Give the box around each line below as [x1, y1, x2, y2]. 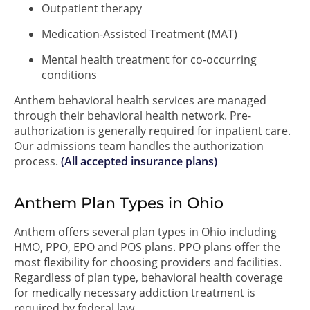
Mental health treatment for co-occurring [42, 51, 257, 67]
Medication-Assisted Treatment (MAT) [42, 26, 237, 42]
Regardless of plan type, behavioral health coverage [14, 269, 283, 285]
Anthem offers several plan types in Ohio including [14, 224, 277, 239]
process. [14, 153, 61, 169]
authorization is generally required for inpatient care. [14, 122, 291, 138]
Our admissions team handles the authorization [14, 138, 264, 154]
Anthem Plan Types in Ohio [14, 193, 224, 212]
